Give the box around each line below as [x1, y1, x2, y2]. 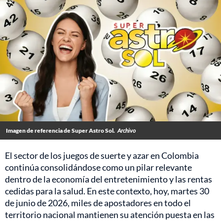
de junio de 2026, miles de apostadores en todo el [5, 197, 191, 209]
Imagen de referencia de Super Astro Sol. [6, 127, 115, 135]
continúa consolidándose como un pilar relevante [5, 162, 192, 173]
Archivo [117, 127, 136, 135]
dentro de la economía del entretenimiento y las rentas [5, 174, 212, 185]
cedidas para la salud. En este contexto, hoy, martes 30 [5, 185, 209, 197]
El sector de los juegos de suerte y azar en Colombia [5, 150, 199, 161]
